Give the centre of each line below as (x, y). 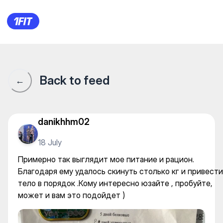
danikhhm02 (64, 121)
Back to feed (75, 80)
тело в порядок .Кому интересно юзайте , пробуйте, (115, 183)
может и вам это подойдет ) (71, 195)
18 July (50, 142)
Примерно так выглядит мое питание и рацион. (106, 159)
